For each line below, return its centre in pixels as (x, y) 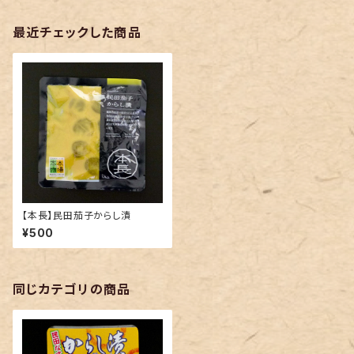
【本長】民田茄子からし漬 (77, 215)
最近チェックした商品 (77, 32)
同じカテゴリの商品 (72, 289)
